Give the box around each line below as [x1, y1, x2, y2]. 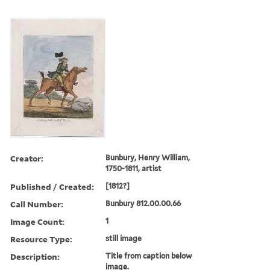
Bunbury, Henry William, [105, 152, 190, 162]
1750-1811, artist [105, 163, 162, 173]
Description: [10, 250, 60, 262]
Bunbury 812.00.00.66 [105, 198, 181, 208]
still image [105, 233, 142, 243]
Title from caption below [105, 251, 193, 260]
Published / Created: [10, 180, 94, 192]
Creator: [10, 152, 43, 164]
